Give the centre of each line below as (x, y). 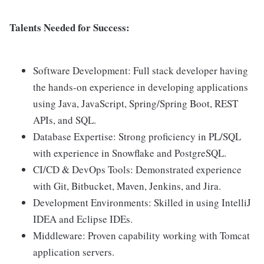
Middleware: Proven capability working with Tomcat (141, 236)
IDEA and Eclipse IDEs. (83, 219)
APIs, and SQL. (65, 120)
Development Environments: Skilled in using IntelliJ (142, 203)
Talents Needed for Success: (70, 28)
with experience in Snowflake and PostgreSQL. (130, 153)
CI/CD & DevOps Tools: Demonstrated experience (137, 170)
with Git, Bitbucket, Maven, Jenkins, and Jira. (127, 186)
